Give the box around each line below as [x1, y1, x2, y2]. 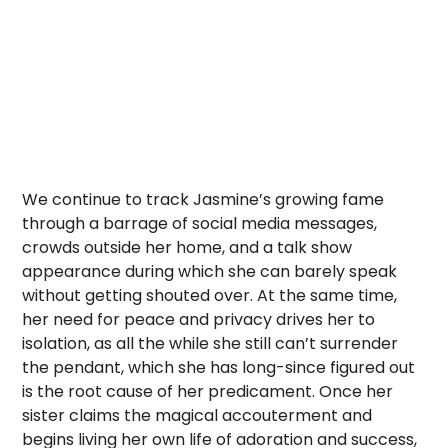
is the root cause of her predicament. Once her [22, 379, 394, 403]
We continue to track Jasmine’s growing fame [22, 187, 385, 211]
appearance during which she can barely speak [22, 259, 398, 283]
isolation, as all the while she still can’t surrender [22, 331, 399, 355]
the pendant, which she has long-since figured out [22, 355, 416, 379]
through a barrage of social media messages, [22, 211, 378, 235]
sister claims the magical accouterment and [22, 403, 373, 427]
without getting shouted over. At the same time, [22, 283, 398, 307]
